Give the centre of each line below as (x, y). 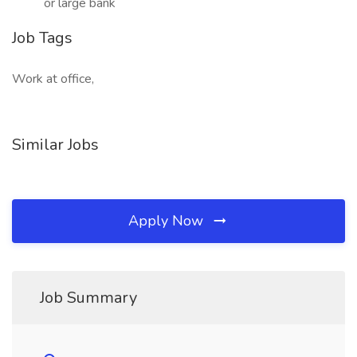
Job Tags (42, 38)
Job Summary (88, 298)
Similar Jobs (55, 145)
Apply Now (168, 221)
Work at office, (53, 79)
